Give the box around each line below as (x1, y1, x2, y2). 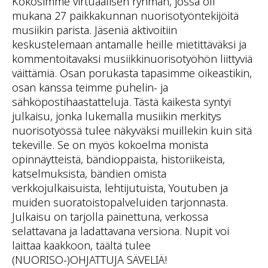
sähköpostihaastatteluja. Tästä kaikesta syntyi (12, 95, 231, 109)
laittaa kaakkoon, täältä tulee (12, 238, 151, 252)
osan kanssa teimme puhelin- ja (12, 80, 168, 95)
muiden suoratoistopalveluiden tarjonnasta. (12, 195, 228, 209)
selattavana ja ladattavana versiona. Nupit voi (12, 224, 229, 238)
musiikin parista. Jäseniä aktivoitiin (12, 23, 177, 37)
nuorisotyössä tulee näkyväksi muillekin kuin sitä (12, 123, 252, 138)
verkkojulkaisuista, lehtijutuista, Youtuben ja (12, 181, 228, 195)
